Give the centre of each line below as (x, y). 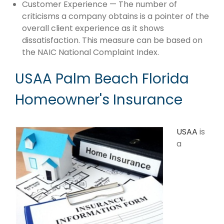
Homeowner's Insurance (99, 100)
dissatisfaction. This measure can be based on (112, 40)
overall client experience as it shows (93, 28)
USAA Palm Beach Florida (102, 79)
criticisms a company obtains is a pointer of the (115, 16)
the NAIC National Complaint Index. (90, 52)
